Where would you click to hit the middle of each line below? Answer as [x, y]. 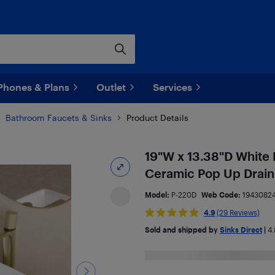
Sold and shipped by [182, 230]
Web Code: [222, 195]
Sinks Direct [241, 230]
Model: [158, 195]
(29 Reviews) [238, 212]
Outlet [111, 87]
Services [172, 87]
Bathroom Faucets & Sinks [59, 118]
